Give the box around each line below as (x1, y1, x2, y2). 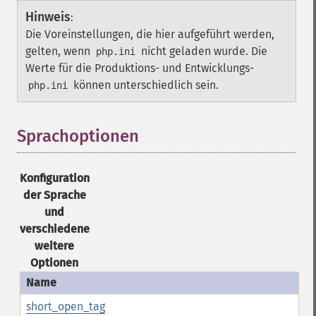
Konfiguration (19, 171, 90, 185)
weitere (35, 239, 75, 253)
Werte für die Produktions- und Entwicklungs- (25, 61, 254, 75)
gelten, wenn (25, 44, 93, 58)
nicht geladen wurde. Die (138, 44, 267, 58)
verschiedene (19, 222, 90, 236)
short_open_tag (25, 300, 105, 313)
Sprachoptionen (17, 126, 139, 146)
